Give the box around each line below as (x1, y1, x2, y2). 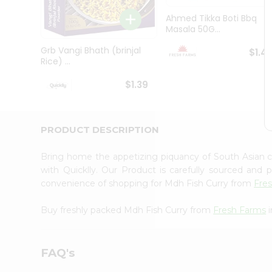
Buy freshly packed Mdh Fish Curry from (41, 204, 214, 216)
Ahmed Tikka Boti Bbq (165, 12, 257, 25)
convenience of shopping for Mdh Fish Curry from (41, 177, 254, 189)
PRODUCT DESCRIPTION (41, 123, 160, 135)
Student (12, 19, 44, 30)
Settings (12, 151, 53, 165)
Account (12, 113, 54, 127)
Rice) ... (41, 55, 71, 68)
